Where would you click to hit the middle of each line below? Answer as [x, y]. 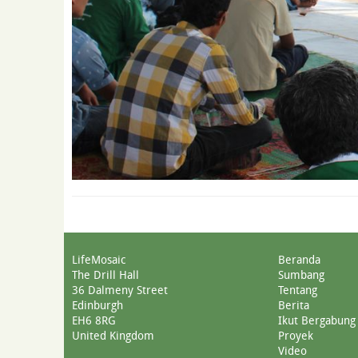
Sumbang [301, 275]
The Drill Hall [105, 275]
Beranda [299, 260]
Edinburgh [97, 305]
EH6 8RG [94, 320]
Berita [294, 305]
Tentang [298, 290]
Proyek [296, 336]
